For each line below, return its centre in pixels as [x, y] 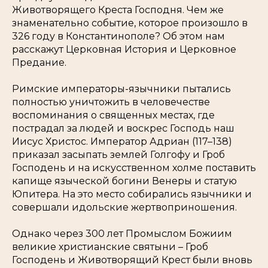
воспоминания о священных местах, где [113, 115]
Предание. [39, 63]
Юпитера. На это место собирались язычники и [132, 194]
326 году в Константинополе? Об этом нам [118, 36]
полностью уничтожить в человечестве [111, 102]
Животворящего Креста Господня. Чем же [118, 10]
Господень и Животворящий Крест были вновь [132, 260]
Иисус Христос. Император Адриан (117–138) [122, 141]
